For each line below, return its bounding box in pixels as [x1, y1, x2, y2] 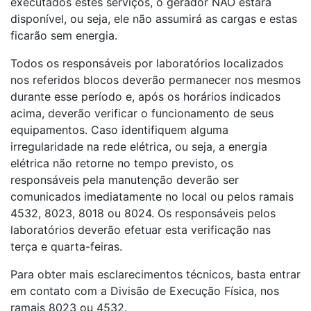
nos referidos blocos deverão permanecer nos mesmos [10, 73, 301, 87]
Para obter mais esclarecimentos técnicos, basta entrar [10, 267, 301, 281]
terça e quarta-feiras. [10, 239, 122, 253]
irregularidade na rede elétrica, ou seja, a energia [10, 140, 267, 153]
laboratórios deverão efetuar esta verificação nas [10, 223, 271, 237]
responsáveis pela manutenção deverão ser [10, 173, 239, 187]
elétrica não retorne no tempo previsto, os [10, 156, 233, 170]
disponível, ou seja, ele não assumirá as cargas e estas [10, 12, 297, 26]
